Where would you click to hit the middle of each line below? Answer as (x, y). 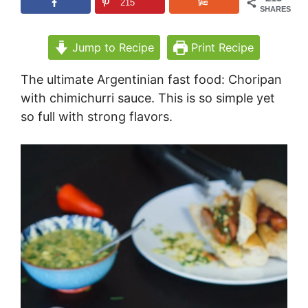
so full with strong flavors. (97, 117)
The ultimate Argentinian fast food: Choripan (151, 80)
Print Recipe (221, 48)
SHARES (275, 9)
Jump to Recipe (111, 48)
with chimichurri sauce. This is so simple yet (148, 98)
